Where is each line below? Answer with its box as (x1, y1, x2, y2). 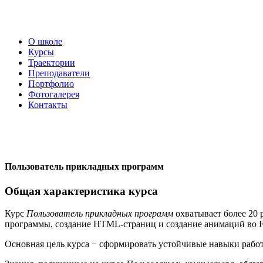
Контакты (28, 100, 68, 110)
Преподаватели (28, 68, 90, 78)
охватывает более (173, 208, 248, 219)
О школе (28, 36, 62, 46)
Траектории (28, 58, 75, 68)
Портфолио (28, 79, 74, 89)
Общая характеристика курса (5, 184, 158, 197)
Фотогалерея (28, 89, 79, 99)
